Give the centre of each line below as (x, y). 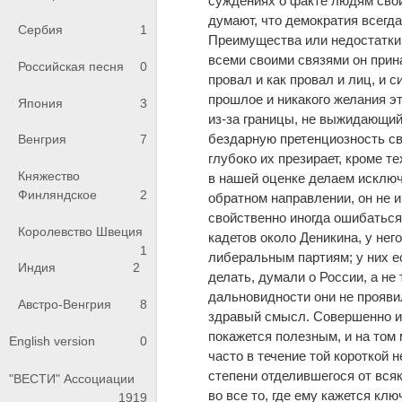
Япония (40, 103)
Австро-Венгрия (65, 304)
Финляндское (57, 195)
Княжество (49, 176)
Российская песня (71, 67)
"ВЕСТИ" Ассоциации (72, 379)
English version (52, 341)
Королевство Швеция (80, 231)
